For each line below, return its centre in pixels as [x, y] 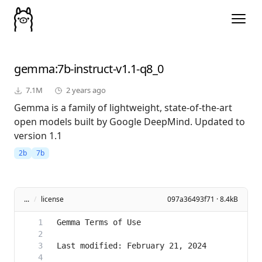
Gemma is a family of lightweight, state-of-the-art [123, 108]
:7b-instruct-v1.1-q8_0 [109, 69]
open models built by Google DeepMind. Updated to [130, 122]
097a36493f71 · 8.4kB [203, 199]
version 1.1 [38, 136]
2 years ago [86, 90]
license [52, 199]
